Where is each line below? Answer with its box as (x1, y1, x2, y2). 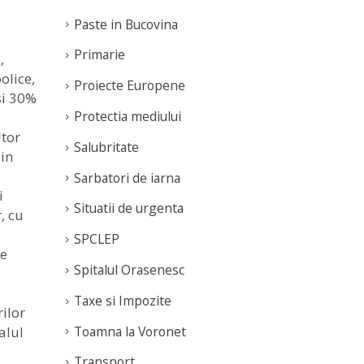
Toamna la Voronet (74, 322, 186, 340)
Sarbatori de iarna (74, 168, 180, 187)
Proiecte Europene (74, 76, 185, 95)
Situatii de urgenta (74, 199, 184, 218)
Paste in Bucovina (74, 15, 178, 33)
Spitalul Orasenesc (74, 260, 184, 279)
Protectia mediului (74, 107, 181, 126)
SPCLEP (74, 230, 119, 249)
